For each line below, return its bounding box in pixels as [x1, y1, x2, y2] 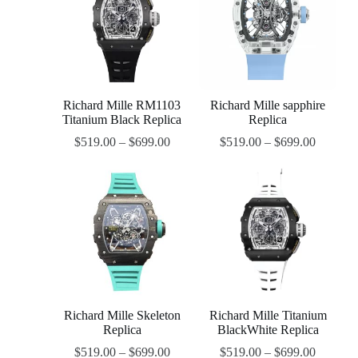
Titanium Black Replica [62, 113, 182, 127]
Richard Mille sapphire [210, 98, 326, 113]
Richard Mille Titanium [209, 308, 327, 323]
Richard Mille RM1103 [63, 98, 181, 113]
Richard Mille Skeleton [63, 308, 181, 323]
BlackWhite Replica [217, 323, 319, 337]
